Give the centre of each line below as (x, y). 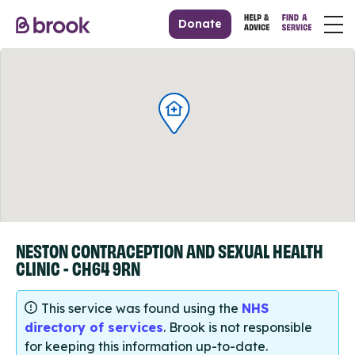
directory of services (94, 328)
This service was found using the (141, 309)
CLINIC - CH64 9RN (78, 267)
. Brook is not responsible (238, 328)
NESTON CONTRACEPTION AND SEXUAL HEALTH (170, 250)
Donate (200, 24)
